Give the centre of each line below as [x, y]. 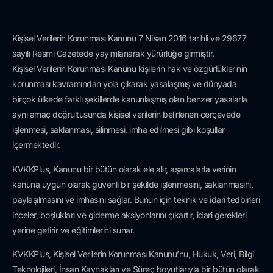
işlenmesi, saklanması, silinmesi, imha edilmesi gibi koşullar [119, 130]
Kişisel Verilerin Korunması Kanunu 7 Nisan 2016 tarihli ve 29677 [129, 38]
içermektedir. [36, 145]
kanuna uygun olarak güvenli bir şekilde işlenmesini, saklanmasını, [133, 184]
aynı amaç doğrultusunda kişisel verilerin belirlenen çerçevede [126, 115]
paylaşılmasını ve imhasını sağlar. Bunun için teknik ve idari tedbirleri [136, 199]
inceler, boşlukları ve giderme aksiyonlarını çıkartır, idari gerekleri [129, 214]
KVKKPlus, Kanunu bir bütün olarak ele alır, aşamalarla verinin [124, 169]
